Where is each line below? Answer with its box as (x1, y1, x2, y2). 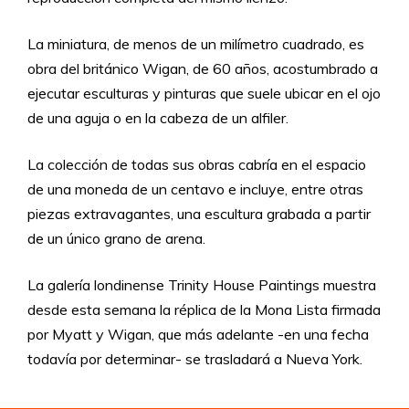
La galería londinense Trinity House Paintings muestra (27, 276, 376, 294)
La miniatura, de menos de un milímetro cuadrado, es (27, 35, 364, 53)
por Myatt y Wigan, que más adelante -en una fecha (27, 325, 369, 343)
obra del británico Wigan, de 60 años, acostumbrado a (27, 59, 378, 78)
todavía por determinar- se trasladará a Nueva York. (27, 350, 362, 368)
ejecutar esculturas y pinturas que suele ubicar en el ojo (27, 84, 381, 102)
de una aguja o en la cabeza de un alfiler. (27, 109, 288, 127)
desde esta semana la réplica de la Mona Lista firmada (27, 300, 381, 319)
